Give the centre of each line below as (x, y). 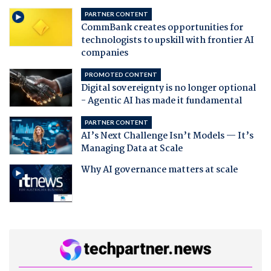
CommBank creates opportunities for (162, 28)
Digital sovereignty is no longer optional (168, 88)
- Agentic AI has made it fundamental (161, 101)
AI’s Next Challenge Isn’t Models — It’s (167, 136)
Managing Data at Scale (132, 149)
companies (104, 53)
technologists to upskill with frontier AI (167, 40)
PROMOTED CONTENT (121, 74)
